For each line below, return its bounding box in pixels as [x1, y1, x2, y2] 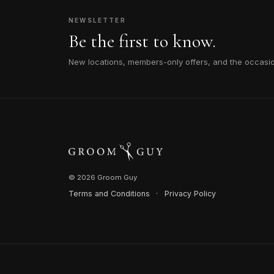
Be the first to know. [68, 29, 216, 53]
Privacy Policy [164, 188, 216, 198]
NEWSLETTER [68, 17, 126, 24]
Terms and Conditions [68, 188, 150, 198]
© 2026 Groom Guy [68, 172, 137, 182]
